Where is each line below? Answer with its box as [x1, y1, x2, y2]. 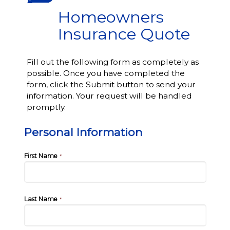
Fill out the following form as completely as [26, 57, 199, 67]
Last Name [24, 195, 57, 203]
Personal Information [24, 125, 143, 139]
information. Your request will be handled [26, 91, 192, 101]
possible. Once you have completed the [26, 68, 185, 78]
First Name [24, 152, 57, 160]
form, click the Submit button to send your [26, 80, 196, 89]
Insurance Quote [57, 24, 190, 44]
